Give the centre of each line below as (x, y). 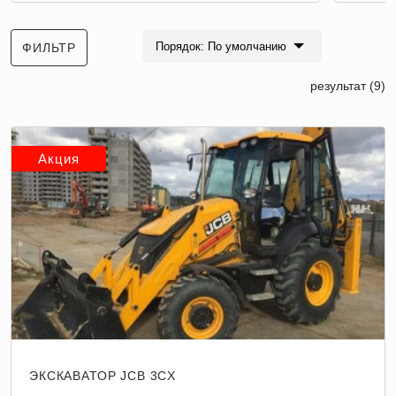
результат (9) (348, 86)
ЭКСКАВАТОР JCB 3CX (103, 376)
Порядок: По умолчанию (221, 46)
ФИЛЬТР (49, 48)
